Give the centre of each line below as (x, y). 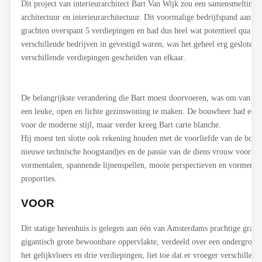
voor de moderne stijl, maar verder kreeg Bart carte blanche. (121, 125)
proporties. (39, 179)
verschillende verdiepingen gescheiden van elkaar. (103, 58)
